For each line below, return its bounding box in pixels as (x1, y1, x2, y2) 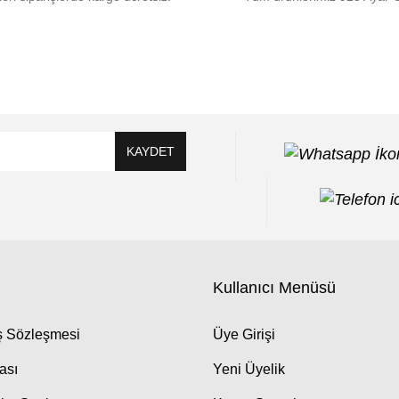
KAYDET (126, 143, 175, 159)
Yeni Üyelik (213, 362, 285, 377)
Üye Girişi (213, 327, 275, 342)
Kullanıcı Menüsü (213, 279, 336, 297)
